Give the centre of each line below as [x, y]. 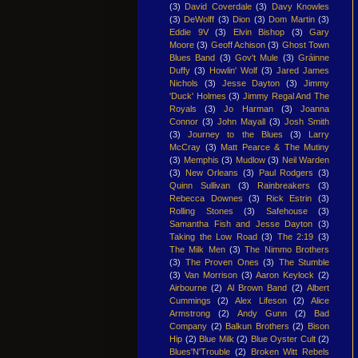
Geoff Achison [238, 44]
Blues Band [193, 57]
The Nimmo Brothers [287, 249]
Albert [318, 287]
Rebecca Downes [206, 198]
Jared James [303, 70]
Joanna [315, 108]
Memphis [201, 159]
